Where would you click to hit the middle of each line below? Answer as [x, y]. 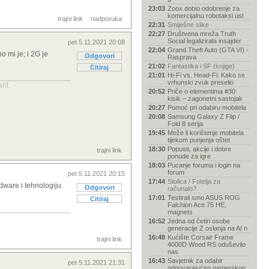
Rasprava [182, 57]
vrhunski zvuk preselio [201, 82]
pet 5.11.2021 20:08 [96, 42]
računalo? [182, 189]
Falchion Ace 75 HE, [197, 205]
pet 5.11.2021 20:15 [96, 174]
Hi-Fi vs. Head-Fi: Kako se [206, 75]
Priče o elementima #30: [202, 91]
